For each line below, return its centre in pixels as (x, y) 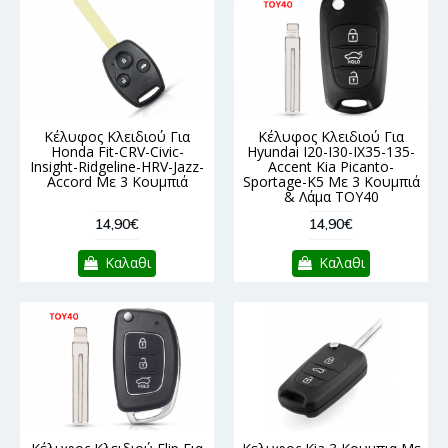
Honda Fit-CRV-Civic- (117, 152)
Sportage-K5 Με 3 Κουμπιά (331, 182)
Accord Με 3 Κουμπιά (117, 182)
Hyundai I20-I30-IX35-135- (331, 152)
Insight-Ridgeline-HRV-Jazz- (117, 167)
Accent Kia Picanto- (331, 167)
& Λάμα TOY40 (331, 197)
